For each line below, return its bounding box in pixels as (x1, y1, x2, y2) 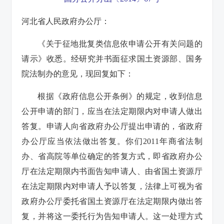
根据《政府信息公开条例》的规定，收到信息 (37, 91, 202, 100)
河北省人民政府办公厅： (21, 16, 110, 25)
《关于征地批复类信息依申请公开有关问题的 (37, 39, 202, 48)
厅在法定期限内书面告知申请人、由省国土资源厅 (21, 166, 202, 175)
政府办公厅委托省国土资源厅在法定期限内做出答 (21, 196, 202, 205)
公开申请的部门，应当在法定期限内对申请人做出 (21, 106, 202, 115)
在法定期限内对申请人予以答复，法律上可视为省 (21, 181, 202, 190)
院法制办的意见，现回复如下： (21, 69, 134, 78)
